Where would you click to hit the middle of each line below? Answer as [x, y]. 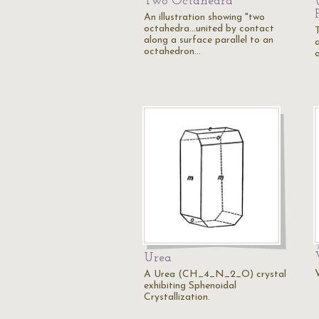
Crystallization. [177, 297]
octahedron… [172, 52]
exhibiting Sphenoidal [190, 286]
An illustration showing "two [204, 17]
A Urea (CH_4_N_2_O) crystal [215, 274]
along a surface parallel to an [209, 40]
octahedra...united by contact [209, 29]
